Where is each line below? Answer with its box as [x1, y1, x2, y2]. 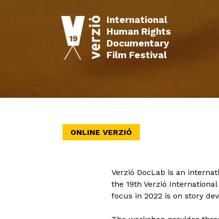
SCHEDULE [127, 110, 170, 119]
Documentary [106, 37, 169, 49]
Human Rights [106, 25, 171, 37]
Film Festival [106, 49, 167, 61]
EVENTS [178, 110, 211, 119]
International [106, 14, 167, 25]
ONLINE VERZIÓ [70, 128, 132, 137]
